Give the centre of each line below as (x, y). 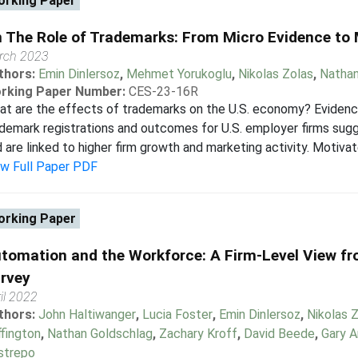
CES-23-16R (163, 91)
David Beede (279, 334)
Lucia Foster (177, 314)
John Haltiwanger (87, 314)
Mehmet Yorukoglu (179, 74)
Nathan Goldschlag (99, 334)
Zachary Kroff (198, 334)
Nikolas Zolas (275, 74)
